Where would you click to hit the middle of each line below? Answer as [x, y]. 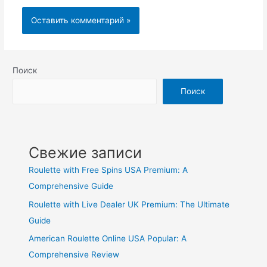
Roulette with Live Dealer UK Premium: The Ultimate [129, 204]
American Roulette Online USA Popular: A [108, 239]
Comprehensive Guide [71, 186]
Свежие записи [86, 153]
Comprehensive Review [74, 255]
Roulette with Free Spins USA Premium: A [108, 170]
